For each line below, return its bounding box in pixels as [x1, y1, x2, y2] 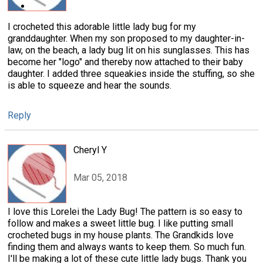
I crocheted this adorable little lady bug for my [8, 21, 196, 33]
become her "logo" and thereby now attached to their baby [8, 56, 243, 68]
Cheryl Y [73, 144, 107, 156]
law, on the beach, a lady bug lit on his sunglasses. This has [8, 45, 249, 56]
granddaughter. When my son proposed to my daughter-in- [8, 33, 245, 45]
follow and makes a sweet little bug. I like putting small [8, 218, 233, 230]
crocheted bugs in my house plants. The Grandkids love [8, 230, 234, 241]
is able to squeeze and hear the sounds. [8, 80, 171, 92]
